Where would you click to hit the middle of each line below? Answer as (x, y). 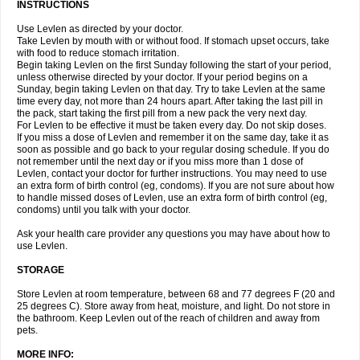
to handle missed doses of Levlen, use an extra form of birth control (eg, (172, 198)
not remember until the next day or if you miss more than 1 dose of (160, 162)
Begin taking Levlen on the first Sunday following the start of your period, (174, 65)
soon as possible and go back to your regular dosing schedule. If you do (173, 149)
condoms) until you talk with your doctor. (104, 210)
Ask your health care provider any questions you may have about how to (174, 234)
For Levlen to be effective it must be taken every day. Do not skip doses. (172, 125)
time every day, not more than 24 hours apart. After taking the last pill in (170, 101)
